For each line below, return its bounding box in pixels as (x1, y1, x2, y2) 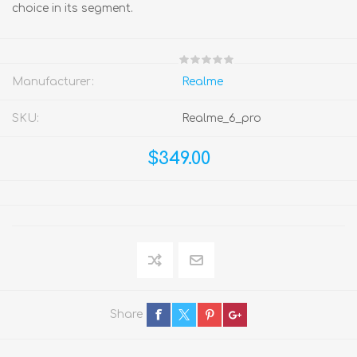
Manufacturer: (12, 75, 94, 88)
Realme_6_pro (182, 112, 261, 124)
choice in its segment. (12, 2, 133, 14)
